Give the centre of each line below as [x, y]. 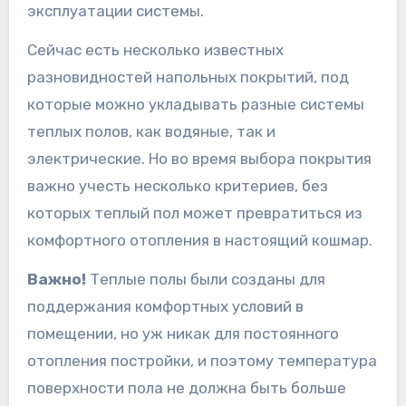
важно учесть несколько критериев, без [177, 185]
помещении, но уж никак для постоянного [183, 333]
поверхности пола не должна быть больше [186, 387]
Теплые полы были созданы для [205, 279]
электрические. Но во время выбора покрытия [199, 158]
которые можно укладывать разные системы [195, 104]
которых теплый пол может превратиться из [194, 213]
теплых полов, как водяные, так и [151, 131]
